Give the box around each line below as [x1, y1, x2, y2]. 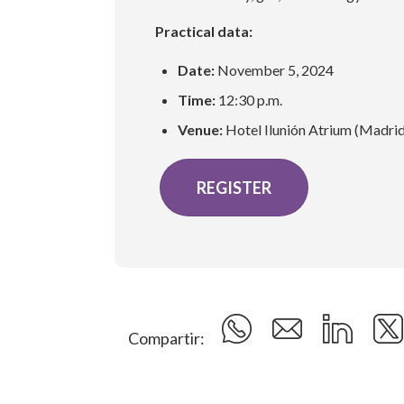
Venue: [178, 120, 224, 138]
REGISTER [197, 177, 271, 197]
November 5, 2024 [215, 60, 335, 78]
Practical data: [155, 22, 252, 40]
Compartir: [128, 327, 207, 348]
